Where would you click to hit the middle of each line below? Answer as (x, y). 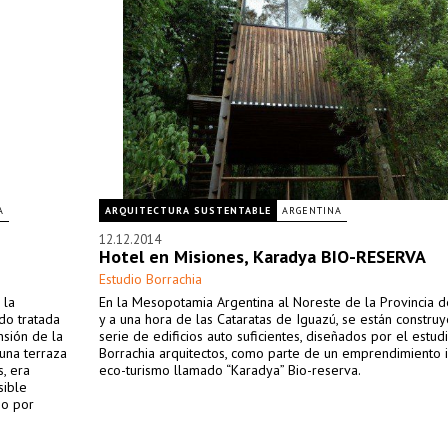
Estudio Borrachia (150, 279)
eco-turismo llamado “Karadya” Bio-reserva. (230, 370)
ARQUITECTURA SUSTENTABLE (188, 210)
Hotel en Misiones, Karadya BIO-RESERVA (262, 256)
